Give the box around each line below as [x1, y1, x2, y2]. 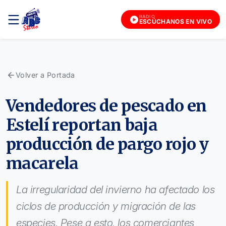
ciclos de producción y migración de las [16, 200, 196, 212]
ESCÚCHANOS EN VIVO [139, 18, 212, 25]
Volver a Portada [16, 71, 75, 79]
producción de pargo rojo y [6, 134, 209, 154]
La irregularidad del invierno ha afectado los [16, 183, 215, 196]
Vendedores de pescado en [6, 95, 207, 116]
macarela [6, 153, 79, 174]
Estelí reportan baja [6, 115, 158, 135]
